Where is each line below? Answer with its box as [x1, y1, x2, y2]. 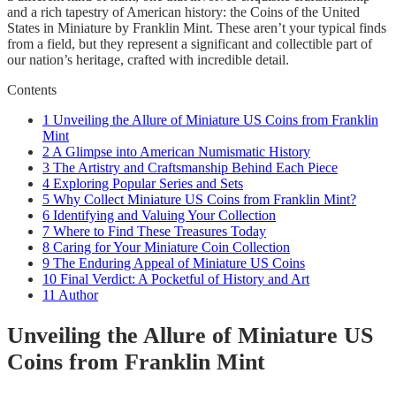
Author [56, 287, 98, 303]
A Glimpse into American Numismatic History [49, 144, 310, 160]
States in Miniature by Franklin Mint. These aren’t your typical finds [7, 20, 386, 36]
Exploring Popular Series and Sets [49, 176, 243, 192]
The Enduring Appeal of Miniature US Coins [49, 255, 305, 271]
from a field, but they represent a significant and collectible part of [7, 36, 372, 52]
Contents [7, 82, 57, 98]
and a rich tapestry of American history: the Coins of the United [7, 4, 360, 20]
